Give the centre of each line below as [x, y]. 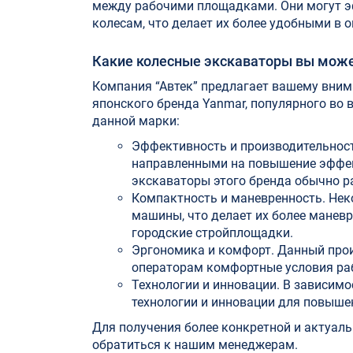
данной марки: [136, 121]
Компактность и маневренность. [229, 198]
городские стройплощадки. [212, 233]
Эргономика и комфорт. [204, 250]
